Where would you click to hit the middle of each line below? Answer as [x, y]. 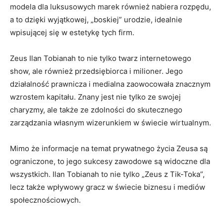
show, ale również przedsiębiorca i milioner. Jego [96, 71]
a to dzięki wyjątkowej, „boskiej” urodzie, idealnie [96, 19]
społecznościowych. [45, 200]
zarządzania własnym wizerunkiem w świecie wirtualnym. [111, 122]
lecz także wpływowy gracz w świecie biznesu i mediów [108, 187]
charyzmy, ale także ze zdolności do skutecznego [96, 110]
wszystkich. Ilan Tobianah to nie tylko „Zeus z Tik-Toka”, [107, 174]
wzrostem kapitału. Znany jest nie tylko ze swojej [95, 97]
